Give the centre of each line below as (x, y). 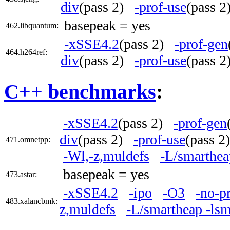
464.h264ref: (26, 52)
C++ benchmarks (80, 92)
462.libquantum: (32, 25)
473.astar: (21, 175)
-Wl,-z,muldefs (106, 156)
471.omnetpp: (28, 140)
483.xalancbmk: (32, 201)
